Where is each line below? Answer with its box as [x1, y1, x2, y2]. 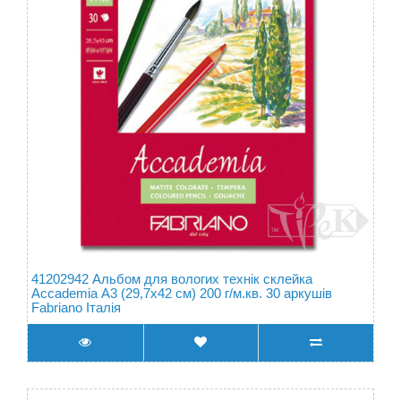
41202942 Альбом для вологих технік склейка [31, 271, 312, 286]
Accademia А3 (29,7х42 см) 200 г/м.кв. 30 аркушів [31, 286, 332, 301]
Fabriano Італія [31, 300, 121, 315]
